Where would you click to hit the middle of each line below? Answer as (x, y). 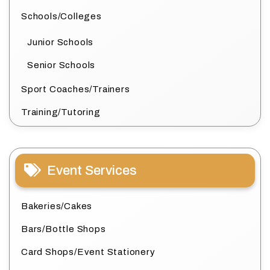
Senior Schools (61, 65)
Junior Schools (61, 42)
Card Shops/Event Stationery (88, 252)
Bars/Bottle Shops (64, 229)
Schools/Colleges (61, 16)
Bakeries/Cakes (57, 206)
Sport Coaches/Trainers (76, 89)
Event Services (92, 170)
